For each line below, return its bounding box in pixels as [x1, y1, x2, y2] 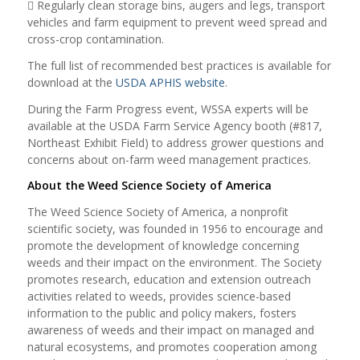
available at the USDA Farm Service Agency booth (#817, [27, 117, 322, 133]
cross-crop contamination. [27, 31, 164, 47]
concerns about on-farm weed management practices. [27, 151, 311, 167]
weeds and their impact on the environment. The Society [27, 255, 321, 271]
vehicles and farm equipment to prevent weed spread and [27, 14, 327, 30]
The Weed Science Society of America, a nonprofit [27, 204, 288, 220]
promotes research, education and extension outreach [27, 272, 311, 288]
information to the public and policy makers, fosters [27, 305, 297, 321]
